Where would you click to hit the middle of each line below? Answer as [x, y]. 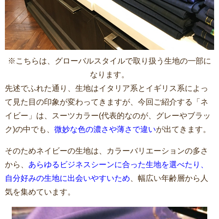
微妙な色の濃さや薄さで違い [105, 129]
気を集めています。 [40, 192]
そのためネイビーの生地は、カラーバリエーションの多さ [107, 151]
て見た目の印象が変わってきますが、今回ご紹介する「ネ [107, 102]
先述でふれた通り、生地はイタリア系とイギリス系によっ [107, 88]
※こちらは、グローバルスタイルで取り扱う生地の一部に [109, 61]
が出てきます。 [183, 129]
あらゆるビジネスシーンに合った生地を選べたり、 [118, 164]
